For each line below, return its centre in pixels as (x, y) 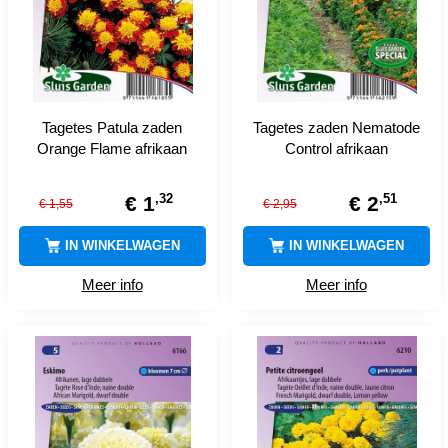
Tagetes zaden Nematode (336, 127)
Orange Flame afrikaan (112, 148)
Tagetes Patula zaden (112, 127)
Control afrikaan (336, 148)
